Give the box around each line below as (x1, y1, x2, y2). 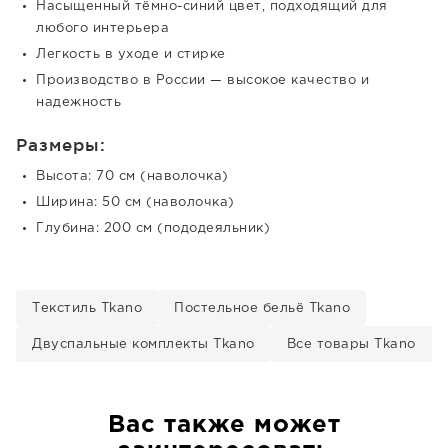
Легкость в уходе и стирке (36, 49, 226, 60)
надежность (36, 97, 121, 108)
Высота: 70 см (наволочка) (36, 171, 229, 182)
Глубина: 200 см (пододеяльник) (36, 223, 270, 234)
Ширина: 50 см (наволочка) (36, 197, 235, 208)
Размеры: (16, 135, 106, 154)
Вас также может (107, 414, 341, 436)
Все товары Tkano (286, 339, 416, 350)
